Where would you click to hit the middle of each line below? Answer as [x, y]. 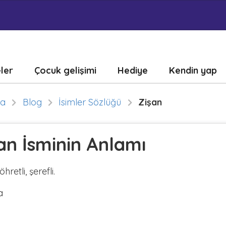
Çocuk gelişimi [65, 70]
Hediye [132, 70]
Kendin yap [193, 70]
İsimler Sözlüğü [90, 102]
